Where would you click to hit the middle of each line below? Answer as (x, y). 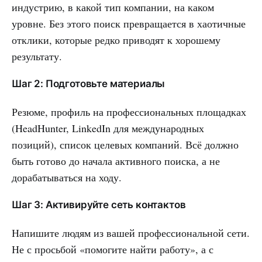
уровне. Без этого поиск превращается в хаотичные (129, 23)
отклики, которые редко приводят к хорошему (116, 39)
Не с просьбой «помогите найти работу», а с (113, 249)
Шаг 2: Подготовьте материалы (89, 83)
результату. (37, 56)
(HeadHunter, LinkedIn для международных (108, 128)
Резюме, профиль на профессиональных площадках (129, 111)
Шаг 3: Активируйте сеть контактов (99, 204)
